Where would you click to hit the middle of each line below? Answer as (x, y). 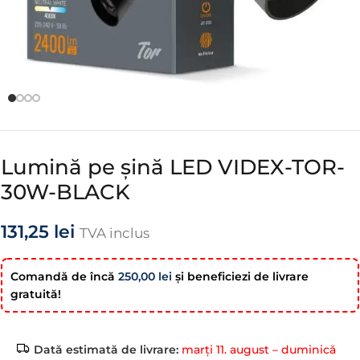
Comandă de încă (64, 276)
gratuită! (36, 294)
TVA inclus (115, 233)
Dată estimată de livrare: (106, 350)
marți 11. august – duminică (257, 350)
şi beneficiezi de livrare (240, 276)
